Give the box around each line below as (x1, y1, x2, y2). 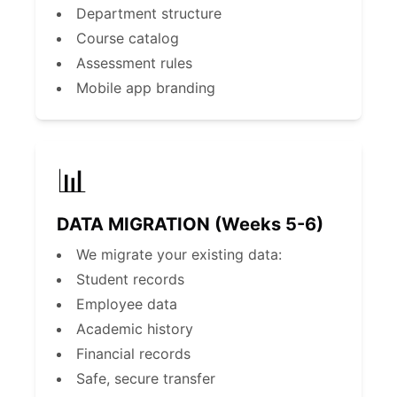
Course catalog (76, 29, 179, 47)
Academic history (76, 320, 193, 338)
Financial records (76, 345, 191, 362)
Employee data (76, 295, 177, 313)
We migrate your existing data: (76, 245, 282, 263)
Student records (76, 270, 184, 288)
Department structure (76, 4, 222, 22)
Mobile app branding (76, 79, 215, 97)
